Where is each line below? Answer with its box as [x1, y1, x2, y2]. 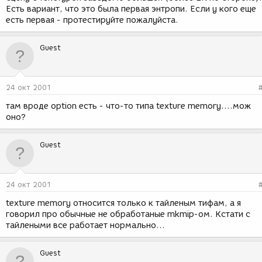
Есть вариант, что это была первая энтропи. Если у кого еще [6, 4, 256, 14]
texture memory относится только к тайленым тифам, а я [6, 198, 241, 208]
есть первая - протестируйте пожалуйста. [6, 15, 178, 25]
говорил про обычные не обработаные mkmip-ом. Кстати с [6, 209, 250, 219]
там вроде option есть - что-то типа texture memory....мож [6, 101, 251, 111]
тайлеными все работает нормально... [6, 220, 165, 230]
